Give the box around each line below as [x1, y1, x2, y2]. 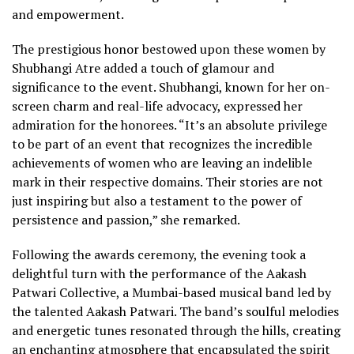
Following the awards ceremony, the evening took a [12, 245, 306, 263]
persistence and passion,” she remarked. [12, 210, 240, 228]
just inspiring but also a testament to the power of [12, 191, 302, 209]
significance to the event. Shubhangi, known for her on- [12, 77, 330, 96]
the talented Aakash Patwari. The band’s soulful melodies [12, 302, 339, 320]
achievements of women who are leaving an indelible [12, 153, 312, 171]
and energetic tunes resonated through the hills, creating [12, 321, 341, 339]
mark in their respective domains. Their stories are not [12, 172, 323, 190]
